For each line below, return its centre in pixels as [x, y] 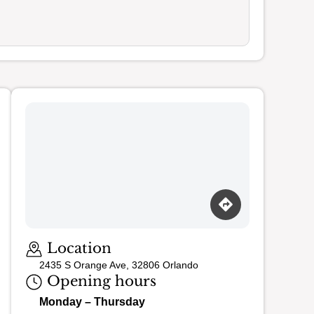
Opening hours [100, 281]
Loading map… [61, 234]
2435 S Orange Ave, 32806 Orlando [119, 265]
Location [77, 248]
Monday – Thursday [92, 302]
